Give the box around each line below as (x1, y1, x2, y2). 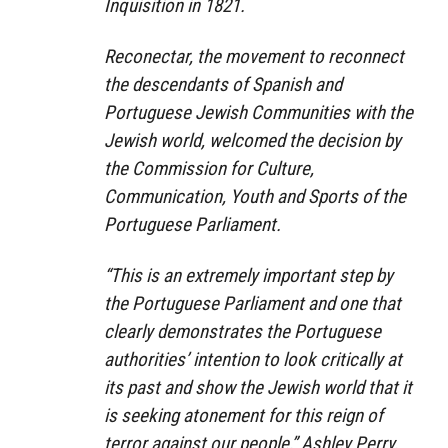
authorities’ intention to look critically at (104, 347, 402, 371)
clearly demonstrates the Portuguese (104, 319, 381, 343)
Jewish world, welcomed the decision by (104, 128, 401, 152)
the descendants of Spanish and (104, 72, 342, 96)
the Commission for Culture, (104, 156, 314, 180)
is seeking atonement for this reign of (104, 403, 383, 427)
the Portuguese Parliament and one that (104, 291, 401, 315)
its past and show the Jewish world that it (104, 375, 412, 399)
